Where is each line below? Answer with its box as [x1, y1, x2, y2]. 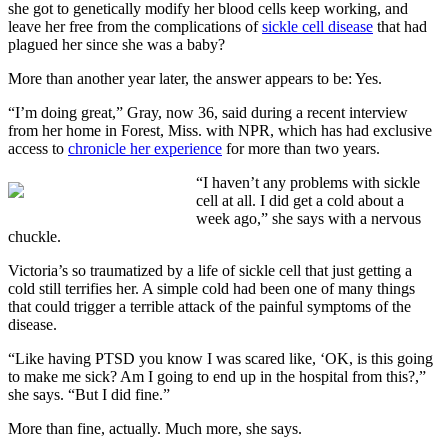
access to [8, 139, 68, 157]
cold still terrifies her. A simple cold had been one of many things [8, 279, 415, 297]
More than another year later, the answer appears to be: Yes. [8, 69, 382, 87]
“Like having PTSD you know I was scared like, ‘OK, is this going [8, 349, 433, 367]
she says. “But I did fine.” [8, 385, 170, 403]
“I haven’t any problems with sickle [195, 173, 420, 191]
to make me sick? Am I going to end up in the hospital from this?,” [8, 367, 426, 385]
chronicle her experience [68, 139, 222, 157]
